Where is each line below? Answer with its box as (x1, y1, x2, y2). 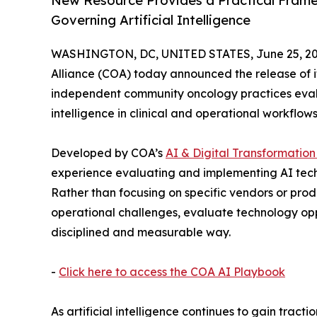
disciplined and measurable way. (51, 224, 231, 239)
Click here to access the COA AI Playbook (59, 264, 285, 279)
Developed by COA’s (51, 145, 166, 160)
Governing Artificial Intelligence (51, 12, 250, 29)
